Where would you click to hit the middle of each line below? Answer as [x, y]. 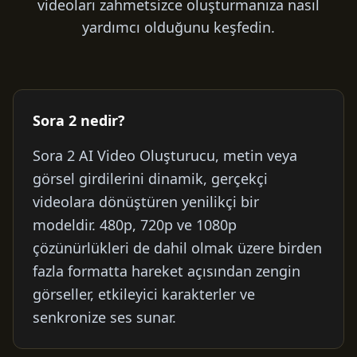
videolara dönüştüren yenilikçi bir [146, 202]
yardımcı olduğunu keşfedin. [178, 27]
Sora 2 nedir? [79, 120]
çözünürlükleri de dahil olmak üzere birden [177, 248]
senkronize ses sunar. [104, 317]
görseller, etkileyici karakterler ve [144, 294]
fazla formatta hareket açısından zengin [167, 271]
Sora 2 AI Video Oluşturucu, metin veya [165, 155]
